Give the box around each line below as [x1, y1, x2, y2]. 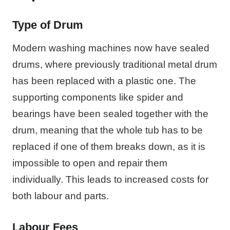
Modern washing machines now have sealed [12, 42, 209, 53]
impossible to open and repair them [12, 157, 167, 168]
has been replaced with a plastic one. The [12, 75, 196, 86]
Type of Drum [12, 18, 83, 31]
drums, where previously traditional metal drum [12, 59, 217, 70]
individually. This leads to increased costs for [12, 174, 208, 185]
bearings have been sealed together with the [12, 108, 208, 119]
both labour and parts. [12, 190, 109, 201]
